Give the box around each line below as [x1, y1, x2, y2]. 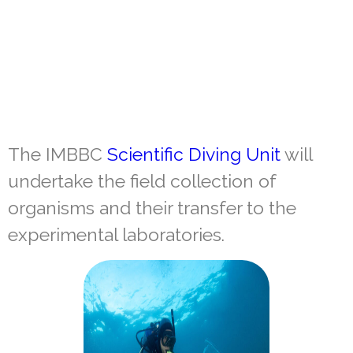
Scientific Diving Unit [107, 143, 281, 165]
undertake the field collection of [8, 169, 277, 191]
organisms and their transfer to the [8, 196, 296, 218]
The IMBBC [8, 143, 107, 165]
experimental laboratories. [8, 223, 225, 245]
